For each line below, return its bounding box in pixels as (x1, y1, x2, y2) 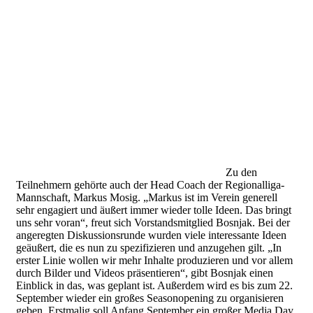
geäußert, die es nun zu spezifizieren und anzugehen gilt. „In (16, 242, 282, 254)
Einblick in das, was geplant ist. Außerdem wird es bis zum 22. (16, 279, 293, 292)
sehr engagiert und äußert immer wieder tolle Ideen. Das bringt (16, 204, 291, 217)
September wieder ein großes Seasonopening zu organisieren (16, 292, 284, 305)
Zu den (226, 166, 257, 179)
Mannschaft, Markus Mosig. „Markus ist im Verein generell (16, 191, 277, 204)
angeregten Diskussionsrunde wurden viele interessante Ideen (16, 229, 286, 242)
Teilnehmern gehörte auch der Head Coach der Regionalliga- (16, 179, 284, 191)
